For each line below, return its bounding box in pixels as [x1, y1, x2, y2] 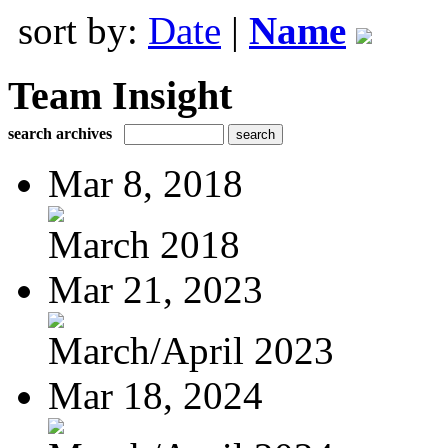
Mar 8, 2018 [48, 161, 243, 205]
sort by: [18, 9, 148, 52]
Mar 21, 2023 [48, 267, 263, 311]
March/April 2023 [48, 328, 334, 372]
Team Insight [8, 72, 232, 118]
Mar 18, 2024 [48, 373, 263, 417]
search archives [8, 124, 112, 142]
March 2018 [48, 222, 240, 266]
